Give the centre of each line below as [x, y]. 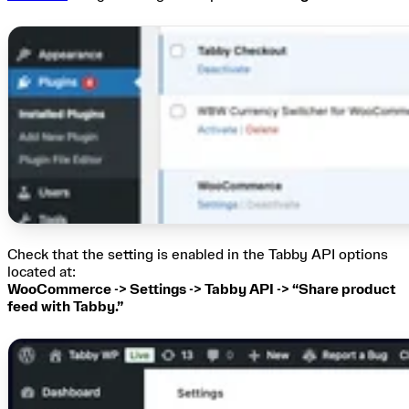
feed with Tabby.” [65, 306]
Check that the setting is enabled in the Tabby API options [198, 254]
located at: [42, 272]
